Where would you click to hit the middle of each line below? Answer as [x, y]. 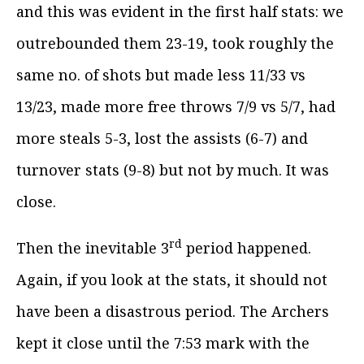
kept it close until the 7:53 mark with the [163, 342]
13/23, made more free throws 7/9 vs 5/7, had [176, 106]
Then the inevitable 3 [93, 247]
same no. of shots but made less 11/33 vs [161, 74]
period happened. [247, 247]
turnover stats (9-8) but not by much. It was [173, 169]
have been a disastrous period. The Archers [173, 311]
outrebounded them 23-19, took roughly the [175, 43]
